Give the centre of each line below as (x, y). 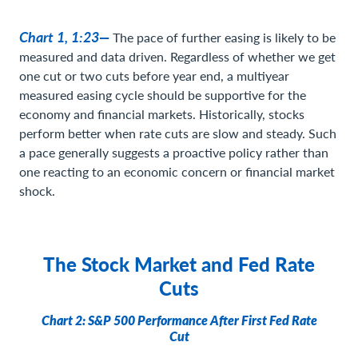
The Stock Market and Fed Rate (179, 264)
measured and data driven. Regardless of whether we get (177, 56)
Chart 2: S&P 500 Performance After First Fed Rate (179, 320)
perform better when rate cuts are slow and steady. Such (178, 133)
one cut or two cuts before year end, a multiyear (154, 76)
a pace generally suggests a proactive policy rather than (174, 152)
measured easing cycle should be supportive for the (163, 95)
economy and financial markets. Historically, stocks (162, 114)
